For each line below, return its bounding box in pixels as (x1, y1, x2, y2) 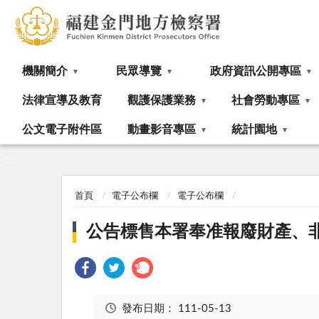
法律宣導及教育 (22, 95, 102, 106)
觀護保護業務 (127, 95, 196, 106)
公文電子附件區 (22, 124, 102, 135)
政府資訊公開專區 (210, 66, 301, 77)
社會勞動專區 (231, 95, 300, 106)
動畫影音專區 (127, 124, 196, 135)
